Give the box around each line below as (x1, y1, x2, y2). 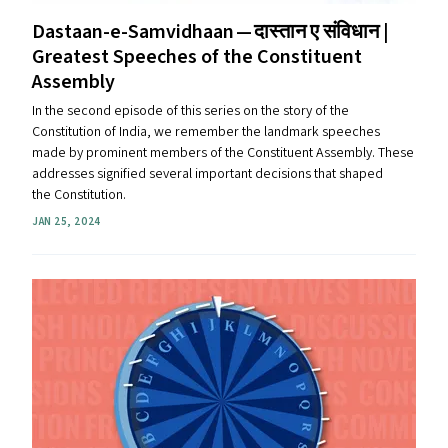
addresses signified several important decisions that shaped (32, 164, 383, 184)
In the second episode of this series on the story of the (32, 101, 349, 121)
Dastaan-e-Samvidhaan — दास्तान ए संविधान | (32, 18, 389, 46)
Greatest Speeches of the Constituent (32, 43, 362, 71)
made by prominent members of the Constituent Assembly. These (32, 143, 414, 163)
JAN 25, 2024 (32, 214, 101, 229)
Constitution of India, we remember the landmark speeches (32, 122, 380, 142)
